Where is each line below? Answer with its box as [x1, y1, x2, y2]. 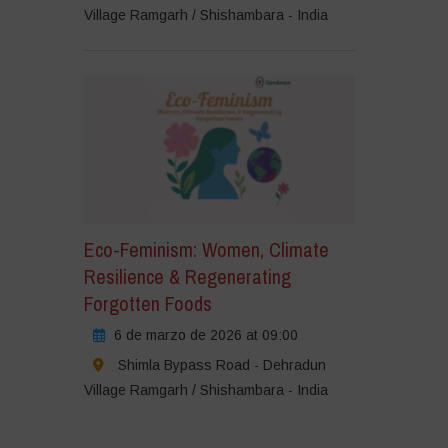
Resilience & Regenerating [83, 263, 291, 291]
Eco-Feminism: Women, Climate [83, 236, 329, 264]
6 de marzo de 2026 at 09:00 [113, 327, 298, 344]
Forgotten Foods [83, 290, 212, 318]
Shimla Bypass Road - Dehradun [117, 357, 326, 374]
